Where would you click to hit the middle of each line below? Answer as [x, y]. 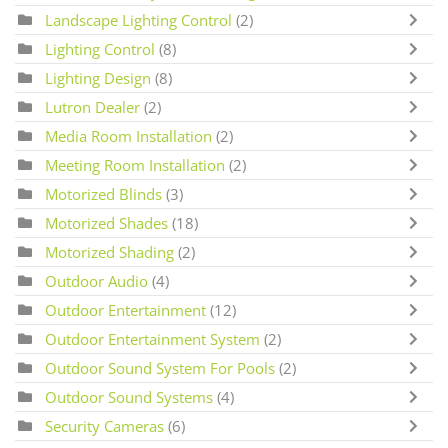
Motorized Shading [109, 251]
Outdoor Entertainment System [152, 338]
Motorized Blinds [103, 193]
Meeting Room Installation [137, 164]
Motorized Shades [108, 222]
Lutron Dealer [94, 106]
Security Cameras [104, 425]
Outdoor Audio [98, 280]
